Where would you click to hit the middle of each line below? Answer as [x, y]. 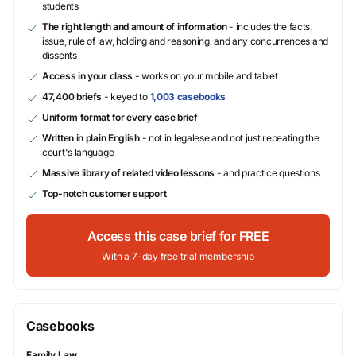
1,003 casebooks [188, 97]
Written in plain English [91, 138]
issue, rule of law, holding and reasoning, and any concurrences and [185, 41]
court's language [78, 152]
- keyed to [126, 97]
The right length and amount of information [135, 27]
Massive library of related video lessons [129, 173]
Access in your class [88, 76]
